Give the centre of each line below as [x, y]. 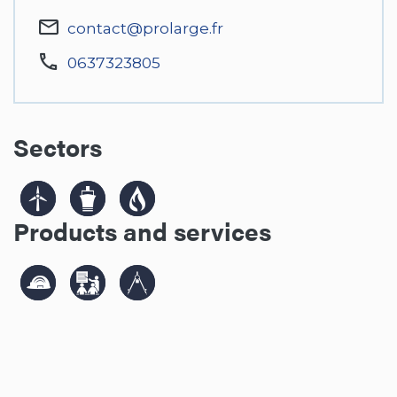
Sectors [58, 146]
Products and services [142, 230]
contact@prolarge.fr [145, 28]
